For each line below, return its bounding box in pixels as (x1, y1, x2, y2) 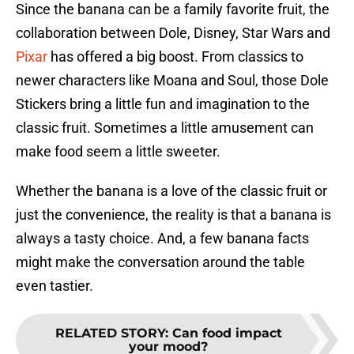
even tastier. (16, 277, 93, 295)
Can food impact (171, 326, 282, 341)
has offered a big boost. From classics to (47, 48, 303, 66)
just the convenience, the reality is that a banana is (16, 206, 331, 224)
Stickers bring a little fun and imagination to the (16, 96, 310, 113)
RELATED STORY (55, 326, 165, 341)
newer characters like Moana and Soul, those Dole (16, 72, 329, 89)
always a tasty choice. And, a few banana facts (16, 230, 309, 247)
